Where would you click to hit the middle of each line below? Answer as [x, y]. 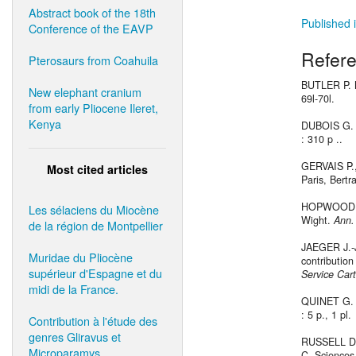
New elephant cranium [85, 91]
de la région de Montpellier [96, 225]
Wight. [317, 221]
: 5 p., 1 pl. [326, 315]
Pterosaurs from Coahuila [93, 60]
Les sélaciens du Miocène [94, 209]
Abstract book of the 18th [92, 12]
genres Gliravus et [75, 336]
